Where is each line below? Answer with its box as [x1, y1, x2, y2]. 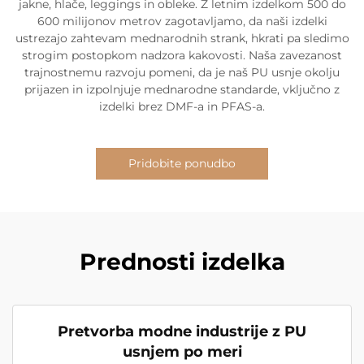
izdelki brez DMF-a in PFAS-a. [99, 99, 265, 114]
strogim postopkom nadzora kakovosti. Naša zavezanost [22, 48, 342, 63]
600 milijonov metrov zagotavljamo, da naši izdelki [37, 14, 327, 28]
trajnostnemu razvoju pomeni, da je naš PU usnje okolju [24, 65, 340, 80]
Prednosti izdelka [79, 248, 285, 275]
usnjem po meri [122, 343, 242, 361]
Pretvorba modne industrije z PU [58, 323, 306, 340]
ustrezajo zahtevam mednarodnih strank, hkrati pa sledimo [15, 31, 349, 45]
